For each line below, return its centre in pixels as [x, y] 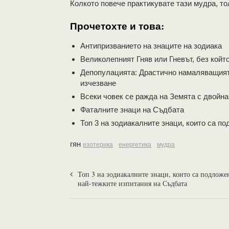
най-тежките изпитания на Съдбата [132, 183]
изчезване [98, 83]
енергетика [135, 145]
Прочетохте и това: [117, 26]
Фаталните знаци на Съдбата [132, 110]
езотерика [98, 145]
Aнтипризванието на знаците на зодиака [151, 46]
